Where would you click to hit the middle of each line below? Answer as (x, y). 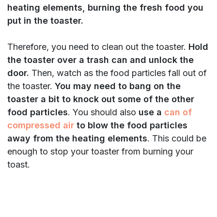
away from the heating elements (77, 139)
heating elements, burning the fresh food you (105, 8)
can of (178, 112)
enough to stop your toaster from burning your (100, 152)
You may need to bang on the (118, 86)
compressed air (41, 125)
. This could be (177, 139)
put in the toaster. (45, 21)
